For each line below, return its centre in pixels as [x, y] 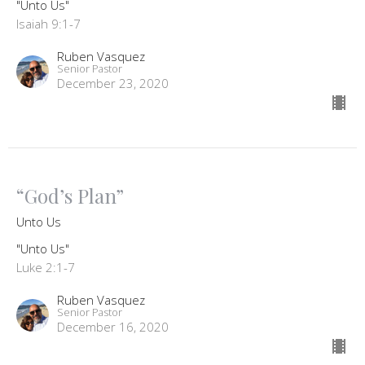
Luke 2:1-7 [46, 268]
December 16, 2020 [113, 327]
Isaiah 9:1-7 [48, 24]
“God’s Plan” [70, 196]
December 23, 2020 [113, 84]
